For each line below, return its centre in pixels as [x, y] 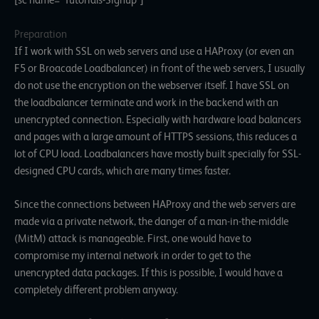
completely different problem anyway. [96, 290]
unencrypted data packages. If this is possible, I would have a [148, 273]
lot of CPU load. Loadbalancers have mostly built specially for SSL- [158, 153]
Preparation [41, 34]
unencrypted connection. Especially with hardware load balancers [158, 119]
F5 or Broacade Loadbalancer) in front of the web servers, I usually [159, 68]
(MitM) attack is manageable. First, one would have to [133, 239]
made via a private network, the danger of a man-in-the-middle [151, 222]
